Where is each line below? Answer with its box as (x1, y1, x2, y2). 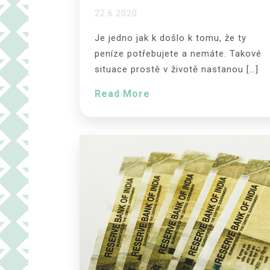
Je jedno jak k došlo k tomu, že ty (95, 32, 246, 43)
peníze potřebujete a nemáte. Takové (95, 48, 262, 59)
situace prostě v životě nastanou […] (95, 63, 259, 75)
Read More (95, 87, 150, 99)
